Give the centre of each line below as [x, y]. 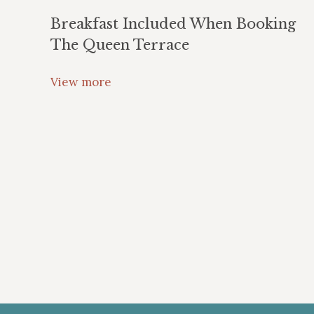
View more [81, 82]
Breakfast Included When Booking [173, 24]
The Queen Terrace [120, 45]
